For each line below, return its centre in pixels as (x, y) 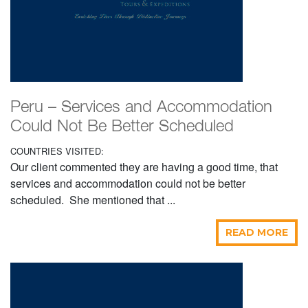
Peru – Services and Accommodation (141, 108)
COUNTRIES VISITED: (57, 151)
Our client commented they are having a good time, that (144, 167)
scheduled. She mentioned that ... (93, 200)
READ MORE (257, 233)
